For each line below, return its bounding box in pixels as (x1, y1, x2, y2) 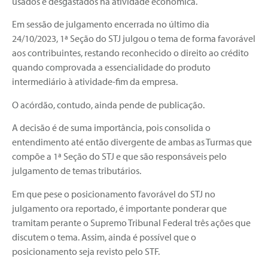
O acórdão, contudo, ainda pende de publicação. (12, 98, 205, 111)
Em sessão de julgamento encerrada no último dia (12, 18, 209, 31)
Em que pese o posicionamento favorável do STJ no (12, 187, 215, 200)
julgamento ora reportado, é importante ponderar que (12, 202, 227, 214)
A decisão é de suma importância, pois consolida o (12, 121, 211, 134)
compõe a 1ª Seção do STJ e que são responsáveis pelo (12, 150, 227, 163)
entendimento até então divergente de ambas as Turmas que (12, 136, 252, 148)
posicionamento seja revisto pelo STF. (12, 245, 163, 257)
